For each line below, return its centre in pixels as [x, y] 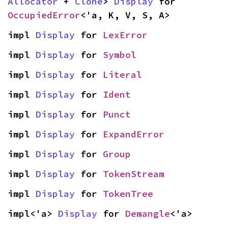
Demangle [148, 213]
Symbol [120, 55]
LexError [125, 35]
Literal [122, 75]
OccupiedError [44, 15]
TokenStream [134, 174]
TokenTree [128, 194]
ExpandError [134, 134]
